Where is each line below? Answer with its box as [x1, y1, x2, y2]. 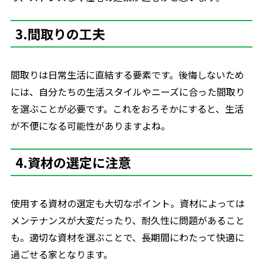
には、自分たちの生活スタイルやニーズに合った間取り [10, 85, 245, 99]
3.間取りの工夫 [15, 24, 105, 43]
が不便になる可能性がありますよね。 [10, 119, 170, 133]
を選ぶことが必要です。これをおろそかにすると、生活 [10, 102, 244, 116]
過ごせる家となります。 [10, 247, 113, 261]
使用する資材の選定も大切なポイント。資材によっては [10, 196, 245, 210]
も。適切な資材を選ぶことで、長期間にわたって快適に [10, 230, 244, 244]
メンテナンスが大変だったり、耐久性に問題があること [10, 213, 245, 227]
